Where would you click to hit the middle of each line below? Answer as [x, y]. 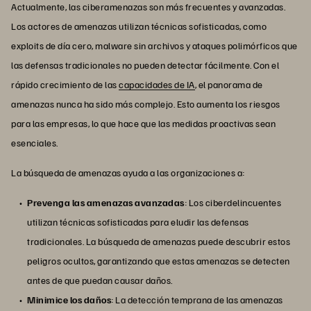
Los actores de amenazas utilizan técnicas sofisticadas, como [139, 26]
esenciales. [35, 143]
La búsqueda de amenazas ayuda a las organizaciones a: [128, 173]
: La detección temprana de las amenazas [197, 300]
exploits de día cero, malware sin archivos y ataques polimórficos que [154, 46]
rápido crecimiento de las [65, 85]
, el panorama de [229, 85]
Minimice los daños [69, 300]
